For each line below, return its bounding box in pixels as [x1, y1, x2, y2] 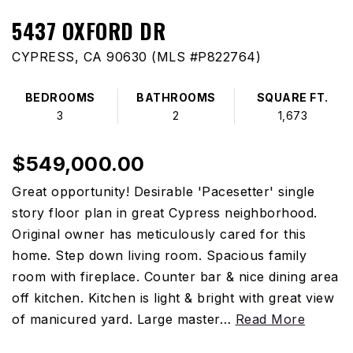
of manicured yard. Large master [12, 311, 220, 327]
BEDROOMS [24, 91, 95, 104]
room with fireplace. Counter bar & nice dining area [12, 269, 339, 284]
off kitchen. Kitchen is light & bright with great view [12, 290, 334, 306]
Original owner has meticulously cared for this [12, 226, 306, 242]
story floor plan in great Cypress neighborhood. [12, 205, 318, 221]
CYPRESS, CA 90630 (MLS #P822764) [12, 49, 261, 65]
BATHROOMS [136, 91, 216, 104]
